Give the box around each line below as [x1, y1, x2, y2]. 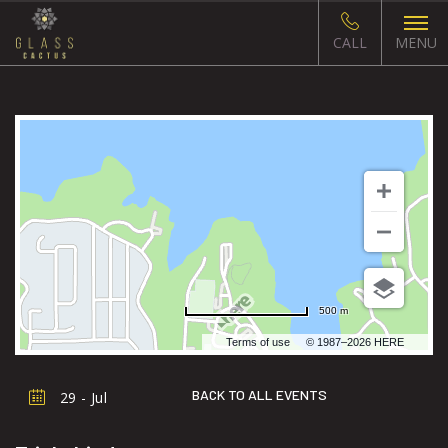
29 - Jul [59, 388, 108, 407]
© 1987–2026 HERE [306, 336, 404, 348]
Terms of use [226, 336, 290, 348]
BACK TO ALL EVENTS [192, 386, 327, 403]
